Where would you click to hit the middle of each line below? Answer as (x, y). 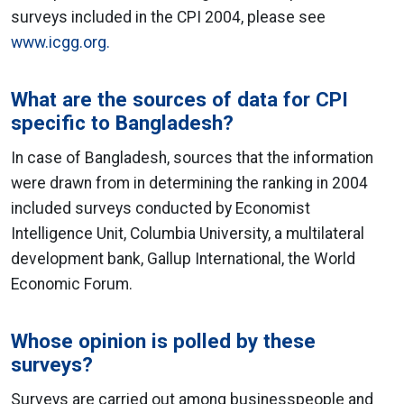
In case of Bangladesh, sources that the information (192, 158)
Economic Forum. (72, 284)
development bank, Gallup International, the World (183, 259)
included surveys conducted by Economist (161, 208)
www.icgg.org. (60, 42)
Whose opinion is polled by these (163, 341)
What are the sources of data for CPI (179, 99)
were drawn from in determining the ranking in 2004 (189, 183)
